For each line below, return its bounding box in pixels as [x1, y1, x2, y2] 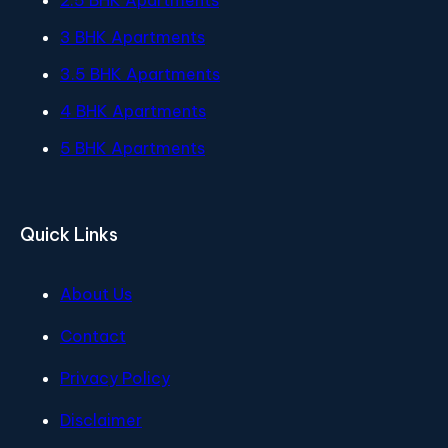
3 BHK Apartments [60, 27, 205, 47]
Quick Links [20, 223, 118, 246]
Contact [60, 326, 126, 346]
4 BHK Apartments [60, 101, 206, 121]
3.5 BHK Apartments [60, 64, 220, 84]
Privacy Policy [60, 368, 170, 388]
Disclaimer [60, 410, 142, 430]
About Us [60, 284, 132, 304]
